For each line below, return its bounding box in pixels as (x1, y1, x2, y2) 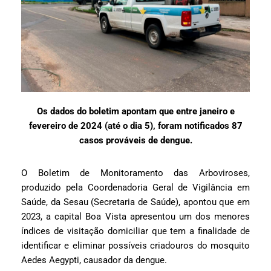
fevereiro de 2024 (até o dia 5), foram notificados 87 (28, 120, 243, 132)
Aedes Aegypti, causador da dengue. (21, 255, 167, 266)
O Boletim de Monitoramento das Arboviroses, (21, 168, 250, 179)
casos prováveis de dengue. (79, 135, 192, 146)
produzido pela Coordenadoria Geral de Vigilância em (21, 182, 250, 194)
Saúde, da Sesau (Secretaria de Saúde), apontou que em (21, 197, 250, 208)
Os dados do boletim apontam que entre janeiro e (36, 106, 235, 117)
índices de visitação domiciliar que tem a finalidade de (21, 226, 250, 237)
